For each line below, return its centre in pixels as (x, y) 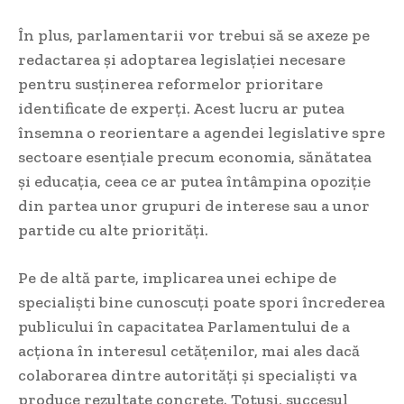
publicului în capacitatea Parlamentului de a (184, 327)
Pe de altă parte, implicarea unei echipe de (177, 278)
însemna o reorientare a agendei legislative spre (202, 133)
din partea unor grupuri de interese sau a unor (194, 206)
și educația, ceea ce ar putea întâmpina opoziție (194, 182)
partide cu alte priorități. (113, 230)
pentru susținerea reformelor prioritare (170, 84)
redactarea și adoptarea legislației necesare (182, 60)
